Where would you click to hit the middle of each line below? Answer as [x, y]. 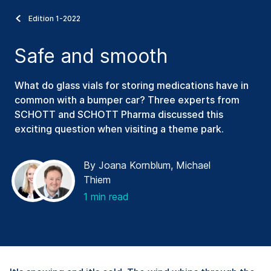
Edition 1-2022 [54, 18]
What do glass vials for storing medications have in [132, 85]
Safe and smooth [91, 56]
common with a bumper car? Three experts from [127, 100]
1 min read [106, 196]
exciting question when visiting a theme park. [119, 129]
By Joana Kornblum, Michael [147, 165]
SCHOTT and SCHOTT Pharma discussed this [119, 114]
